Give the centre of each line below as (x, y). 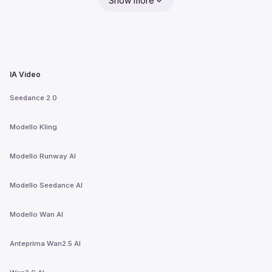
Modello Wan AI (36, 214)
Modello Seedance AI (46, 185)
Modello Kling (33, 127)
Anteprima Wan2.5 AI (45, 243)
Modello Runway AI (43, 156)
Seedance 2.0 (33, 97)
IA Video (25, 74)
